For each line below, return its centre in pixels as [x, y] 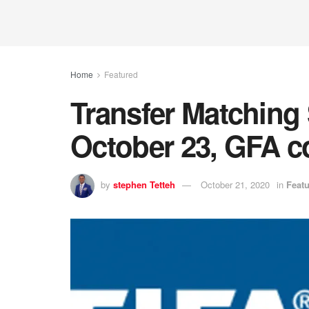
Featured [121, 74]
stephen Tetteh [144, 184]
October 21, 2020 [235, 184]
